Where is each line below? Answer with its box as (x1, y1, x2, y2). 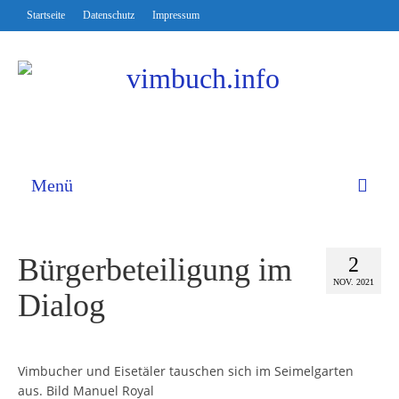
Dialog (18, 288, 105, 323)
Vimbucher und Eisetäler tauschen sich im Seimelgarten (18, 362, 354, 380)
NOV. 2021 (333, 277, 374, 287)
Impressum (152, 9, 199, 21)
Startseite (27, 9, 65, 21)
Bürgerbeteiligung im (18, 252, 292, 288)
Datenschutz (83, 9, 134, 21)
